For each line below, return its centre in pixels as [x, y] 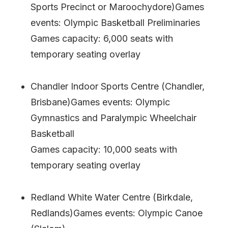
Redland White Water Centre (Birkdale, [112, 197]
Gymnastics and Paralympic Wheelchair [113, 118]
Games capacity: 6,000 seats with [102, 38]
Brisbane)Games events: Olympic [100, 102]
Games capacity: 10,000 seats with [104, 149]
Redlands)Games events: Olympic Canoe [117, 213]
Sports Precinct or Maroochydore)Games [117, 7]
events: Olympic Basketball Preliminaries [115, 22]
